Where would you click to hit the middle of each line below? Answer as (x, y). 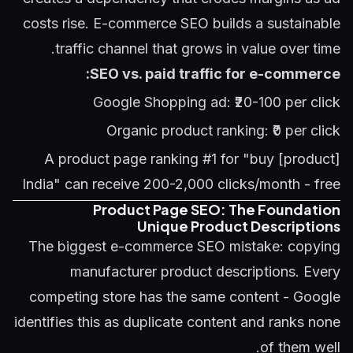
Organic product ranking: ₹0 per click (223, 130)
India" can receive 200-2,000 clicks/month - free (181, 184)
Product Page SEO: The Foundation (217, 209)
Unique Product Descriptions (239, 226)
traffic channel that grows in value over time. (198, 48)
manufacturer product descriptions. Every (205, 271)
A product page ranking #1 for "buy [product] (192, 159)
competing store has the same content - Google (185, 297)
